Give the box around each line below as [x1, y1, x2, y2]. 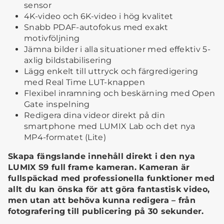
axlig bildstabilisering [24, 55, 114, 65]
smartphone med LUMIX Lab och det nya [24, 121, 195, 131]
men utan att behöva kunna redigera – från [8, 195, 196, 205]
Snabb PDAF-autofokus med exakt [24, 22, 168, 32]
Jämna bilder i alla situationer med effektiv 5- [24, 44, 211, 54]
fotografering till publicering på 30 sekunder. [8, 206, 204, 216]
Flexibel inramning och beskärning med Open [24, 88, 215, 98]
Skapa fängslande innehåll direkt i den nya [8, 151, 195, 161]
